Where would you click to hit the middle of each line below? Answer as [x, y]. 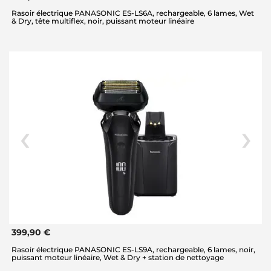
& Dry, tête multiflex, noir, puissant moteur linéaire [103, 21]
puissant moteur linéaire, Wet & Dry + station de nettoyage [118, 257]
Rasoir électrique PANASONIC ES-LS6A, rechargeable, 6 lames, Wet [133, 13]
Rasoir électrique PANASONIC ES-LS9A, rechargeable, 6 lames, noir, [133, 249]
